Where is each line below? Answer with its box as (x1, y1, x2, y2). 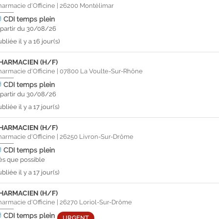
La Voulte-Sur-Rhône (80, 67, 143, 75)
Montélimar (80, 2, 114, 9)
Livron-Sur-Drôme (79, 133, 134, 140)
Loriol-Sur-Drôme (79, 198, 132, 206)
